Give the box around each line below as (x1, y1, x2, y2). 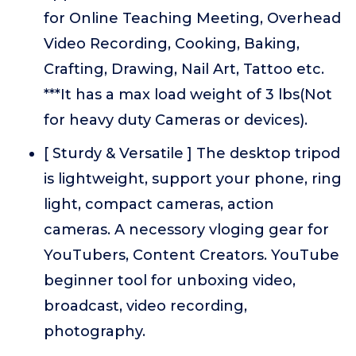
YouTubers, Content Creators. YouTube (44, 246, 339, 264)
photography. (44, 323, 145, 340)
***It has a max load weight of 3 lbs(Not (44, 86, 332, 103)
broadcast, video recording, (44, 297, 247, 315)
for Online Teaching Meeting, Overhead (44, 10, 341, 27)
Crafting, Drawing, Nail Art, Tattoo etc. (44, 60, 324, 78)
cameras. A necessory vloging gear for (44, 221, 329, 238)
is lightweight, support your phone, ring (44, 170, 342, 188)
